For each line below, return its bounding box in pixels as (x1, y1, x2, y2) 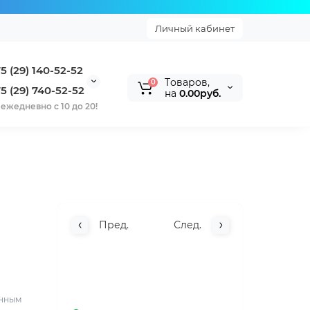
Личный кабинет (155, 22, 235, 34)
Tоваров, (165, 75, 210, 89)
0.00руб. (179, 86, 221, 100)
